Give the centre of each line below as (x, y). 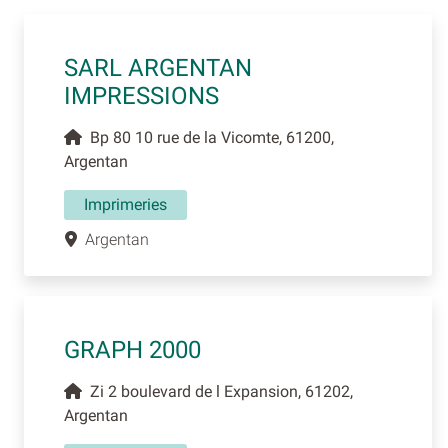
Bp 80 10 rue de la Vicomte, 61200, (208, 137)
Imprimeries (125, 204)
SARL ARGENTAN (158, 67)
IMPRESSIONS (141, 95)
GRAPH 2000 (132, 349)
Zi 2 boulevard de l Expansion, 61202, (217, 391)
